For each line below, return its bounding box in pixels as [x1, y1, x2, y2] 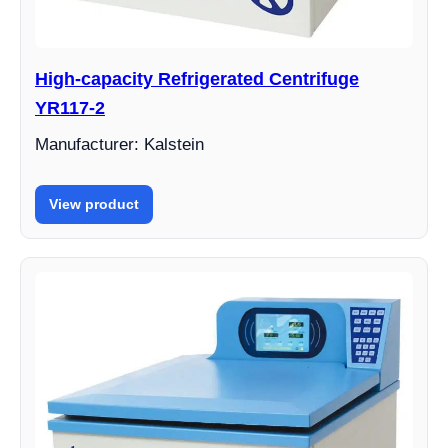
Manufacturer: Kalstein [35, 135, 204, 155]
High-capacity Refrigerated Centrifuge [35, 69, 359, 90]
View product [49, 196, 139, 213]
